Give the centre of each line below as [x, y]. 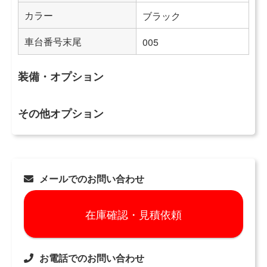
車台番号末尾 [53, 42]
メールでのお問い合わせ [92, 179]
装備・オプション [61, 77]
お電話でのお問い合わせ [92, 258]
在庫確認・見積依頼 [133, 214]
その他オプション [61, 114]
